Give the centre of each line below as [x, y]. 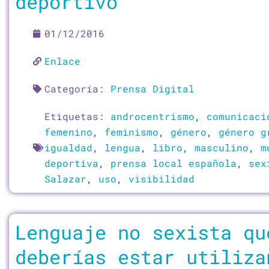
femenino [68, 132]
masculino [222, 147]
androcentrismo [153, 116]
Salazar [65, 179]
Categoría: [77, 89]
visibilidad [162, 179]
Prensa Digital [153, 89]
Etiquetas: [77, 116]
